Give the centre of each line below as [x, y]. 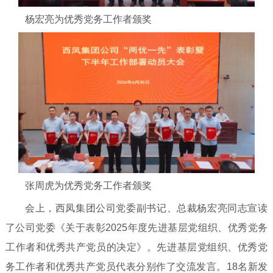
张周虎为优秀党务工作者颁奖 [88, 185]
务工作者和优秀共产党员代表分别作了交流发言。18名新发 [136, 266]
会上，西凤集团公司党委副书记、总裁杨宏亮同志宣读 [146, 208]
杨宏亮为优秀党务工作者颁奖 [88, 19]
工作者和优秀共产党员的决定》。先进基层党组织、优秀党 [136, 247]
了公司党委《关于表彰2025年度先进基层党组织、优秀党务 [136, 227]
